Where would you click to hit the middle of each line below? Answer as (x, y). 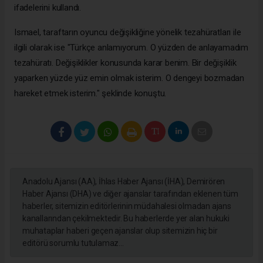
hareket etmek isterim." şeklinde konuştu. (90, 93)
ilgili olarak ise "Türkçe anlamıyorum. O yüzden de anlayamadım (131, 47)
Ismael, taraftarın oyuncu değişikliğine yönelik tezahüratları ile (128, 32)
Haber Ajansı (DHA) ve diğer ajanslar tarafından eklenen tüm (130, 193)
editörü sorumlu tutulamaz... (73, 243)
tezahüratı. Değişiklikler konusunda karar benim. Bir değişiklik (125, 63)
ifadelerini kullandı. (48, 7)
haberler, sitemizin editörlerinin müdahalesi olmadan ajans (127, 206)
